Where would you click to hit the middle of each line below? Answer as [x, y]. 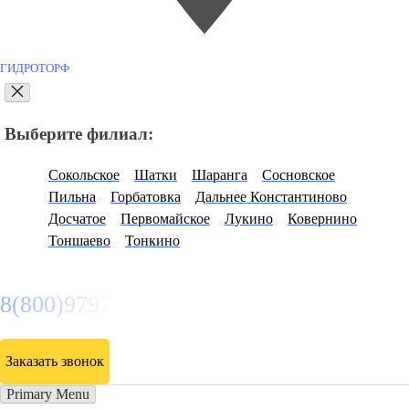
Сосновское [299, 174]
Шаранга [220, 174]
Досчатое [77, 218]
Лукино [249, 218]
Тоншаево [79, 240]
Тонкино [152, 240]
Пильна [72, 196]
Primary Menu [48, 393]
